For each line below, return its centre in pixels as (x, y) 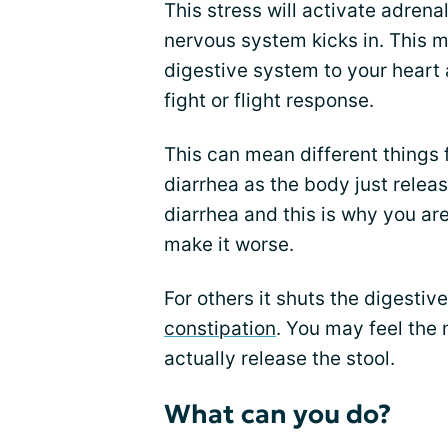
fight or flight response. (269, 100)
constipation (220, 328)
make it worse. (229, 244)
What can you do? (277, 414)
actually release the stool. (279, 358)
